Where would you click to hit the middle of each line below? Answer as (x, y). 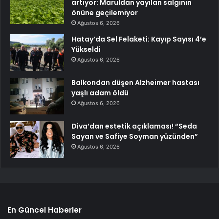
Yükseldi (86, 49)
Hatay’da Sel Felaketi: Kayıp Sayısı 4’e (139, 39)
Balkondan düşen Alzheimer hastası (135, 82)
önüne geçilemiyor (105, 12)
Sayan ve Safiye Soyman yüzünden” (135, 136)
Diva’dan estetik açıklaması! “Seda (134, 126)
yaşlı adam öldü (100, 93)
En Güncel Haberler (44, 210)
